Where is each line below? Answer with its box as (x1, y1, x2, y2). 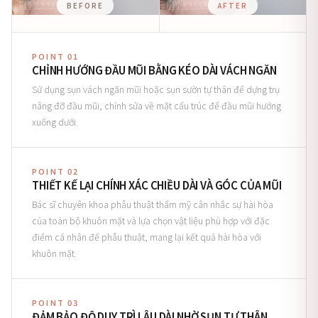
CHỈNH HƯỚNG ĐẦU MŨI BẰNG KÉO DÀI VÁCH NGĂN (32, 62, 277, 77)
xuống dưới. (32, 115, 78, 128)
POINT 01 (32, 50, 79, 62)
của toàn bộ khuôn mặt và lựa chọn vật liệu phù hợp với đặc (32, 214, 270, 227)
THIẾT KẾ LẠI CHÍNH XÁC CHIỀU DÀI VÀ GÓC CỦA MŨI (32, 177, 282, 192)
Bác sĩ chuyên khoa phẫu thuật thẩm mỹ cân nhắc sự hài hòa (32, 197, 273, 211)
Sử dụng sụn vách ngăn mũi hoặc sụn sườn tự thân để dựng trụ (32, 82, 280, 96)
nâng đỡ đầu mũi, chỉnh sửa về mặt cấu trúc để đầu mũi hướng (32, 99, 281, 112)
